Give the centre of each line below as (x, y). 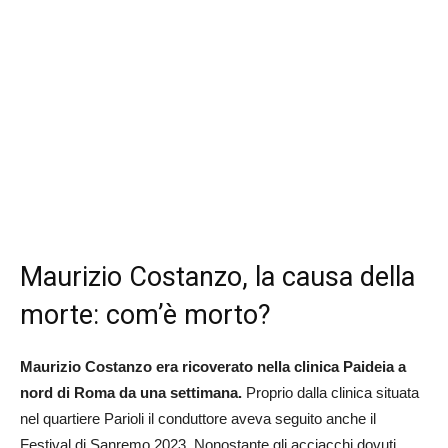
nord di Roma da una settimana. (133, 393)
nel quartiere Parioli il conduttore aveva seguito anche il (198, 419)
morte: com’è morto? (145, 315)
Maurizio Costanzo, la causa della (217, 277)
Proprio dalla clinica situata (332, 393)
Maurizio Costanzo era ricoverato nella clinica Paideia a (213, 367)
